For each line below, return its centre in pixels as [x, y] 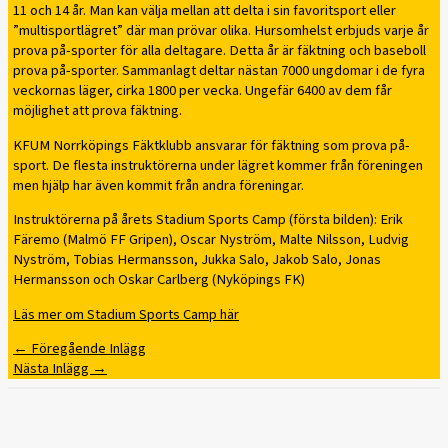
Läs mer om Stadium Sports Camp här [126, 314]
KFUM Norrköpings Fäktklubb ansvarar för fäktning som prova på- [211, 145]
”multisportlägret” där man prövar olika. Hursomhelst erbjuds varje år [221, 31]
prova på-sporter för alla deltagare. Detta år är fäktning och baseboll [219, 51]
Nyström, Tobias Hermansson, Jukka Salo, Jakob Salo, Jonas [197, 260]
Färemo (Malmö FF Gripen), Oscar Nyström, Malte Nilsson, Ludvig [211, 240]
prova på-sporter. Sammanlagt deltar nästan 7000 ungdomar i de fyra [219, 71]
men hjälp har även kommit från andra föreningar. [158, 185]
